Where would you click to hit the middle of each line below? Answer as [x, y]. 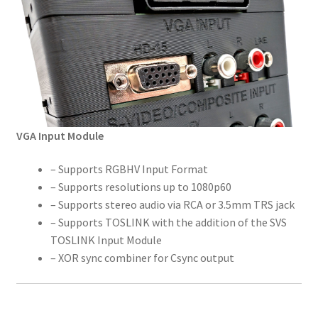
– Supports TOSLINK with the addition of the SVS [168, 223]
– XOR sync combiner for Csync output [142, 258]
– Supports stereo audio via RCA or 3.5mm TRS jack [172, 205]
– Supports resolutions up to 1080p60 [141, 187]
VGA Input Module [60, 135]
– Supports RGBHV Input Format [129, 169]
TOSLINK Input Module [106, 240]
